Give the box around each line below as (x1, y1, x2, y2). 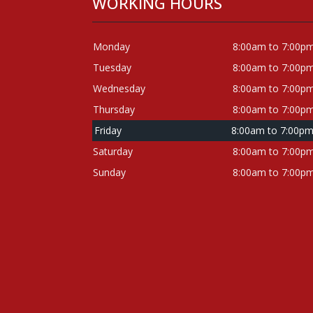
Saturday (93, 145, 133, 158)
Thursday (93, 103, 136, 116)
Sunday (93, 166, 126, 179)
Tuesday (93, 61, 132, 74)
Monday (93, 40, 131, 53)
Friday (94, 124, 122, 137)
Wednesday (93, 82, 146, 95)
